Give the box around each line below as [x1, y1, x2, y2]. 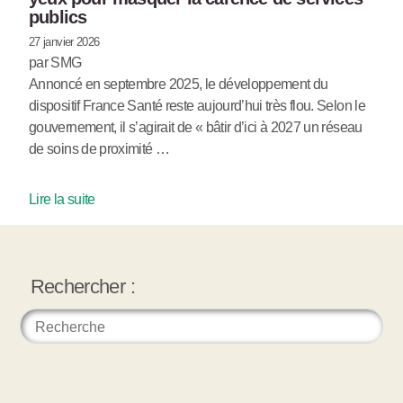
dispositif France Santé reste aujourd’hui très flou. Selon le [29, 98, 365, 114]
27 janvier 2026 [29, 35, 100, 49]
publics [29, 7, 87, 28]
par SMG [29, 55, 82, 71]
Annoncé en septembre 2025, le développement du [29, 76, 328, 93]
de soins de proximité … [29, 141, 170, 157]
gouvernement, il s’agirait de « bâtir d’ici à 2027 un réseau [29, 120, 363, 136]
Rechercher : [30, 275, 135, 299]
